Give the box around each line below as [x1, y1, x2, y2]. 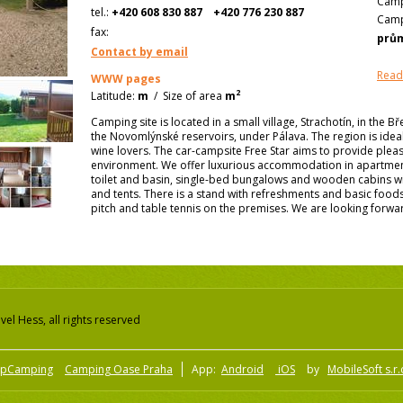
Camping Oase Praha [65, 362, 173, 378]
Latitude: [91, 87, 135, 103]
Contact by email [91, 43, 188, 59]
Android [221, 362, 264, 378]
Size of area [163, 87, 222, 103]
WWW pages [91, 70, 161, 86]
